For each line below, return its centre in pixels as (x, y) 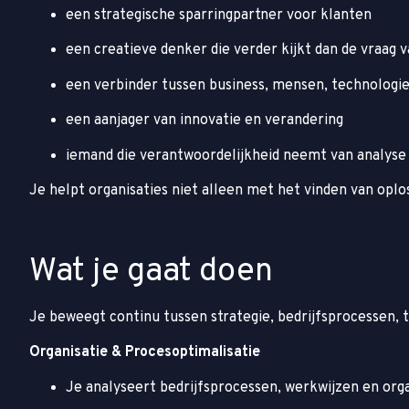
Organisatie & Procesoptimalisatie (145, 353)
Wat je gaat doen (151, 272)
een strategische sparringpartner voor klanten (219, 16)
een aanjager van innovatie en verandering (204, 121)
